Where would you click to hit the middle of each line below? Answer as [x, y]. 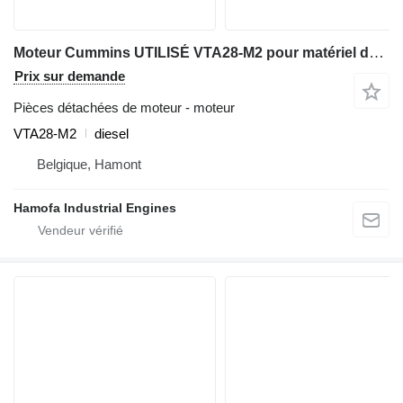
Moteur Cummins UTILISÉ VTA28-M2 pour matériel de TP [376, 52]
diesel [112, 133]
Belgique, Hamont [89, 164]
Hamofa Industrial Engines [95, 207]
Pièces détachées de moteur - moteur [124, 107]
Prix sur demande [70, 76]
